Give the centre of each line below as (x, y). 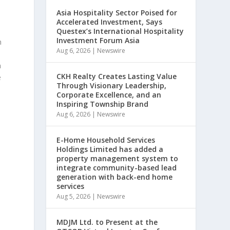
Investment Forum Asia (98, 40)
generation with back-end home (115, 177)
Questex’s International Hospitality (120, 31)
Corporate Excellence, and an (109, 95)
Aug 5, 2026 (74, 196)
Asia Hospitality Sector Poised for (117, 13)
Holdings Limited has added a (110, 149)
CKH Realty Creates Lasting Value (117, 76)
